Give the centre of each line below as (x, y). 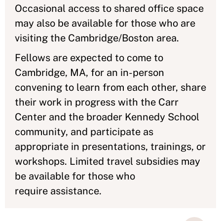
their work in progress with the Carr (97, 102)
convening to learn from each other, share (110, 87)
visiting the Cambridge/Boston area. (98, 38)
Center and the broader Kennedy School (107, 117)
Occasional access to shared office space (109, 8)
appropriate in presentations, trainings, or (110, 147)
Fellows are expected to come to (89, 58)
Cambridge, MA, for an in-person (90, 73)
